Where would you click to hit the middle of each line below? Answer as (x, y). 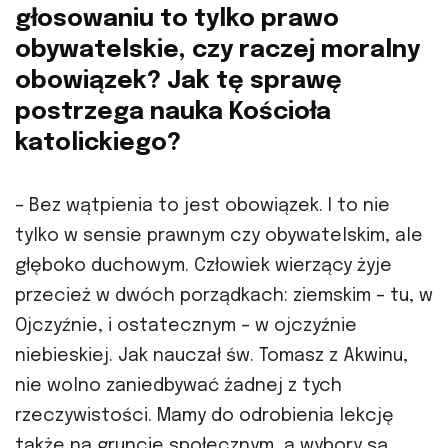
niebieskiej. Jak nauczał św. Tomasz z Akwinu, (211, 355)
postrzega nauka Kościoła (173, 112)
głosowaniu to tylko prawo (177, 19)
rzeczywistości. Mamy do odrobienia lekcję (204, 415)
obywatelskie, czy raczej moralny (217, 50)
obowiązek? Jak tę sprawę (178, 81)
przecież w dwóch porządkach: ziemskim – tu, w (224, 295)
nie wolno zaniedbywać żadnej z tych (178, 385)
